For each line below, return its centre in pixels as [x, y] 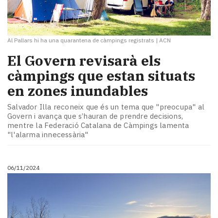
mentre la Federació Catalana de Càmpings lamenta [98, 126]
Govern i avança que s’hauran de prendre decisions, [95, 116]
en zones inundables [78, 91]
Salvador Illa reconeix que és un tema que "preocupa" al [106, 107]
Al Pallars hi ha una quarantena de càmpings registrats [81, 40]
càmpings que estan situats [101, 75]
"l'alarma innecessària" [48, 135]
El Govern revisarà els [84, 60]
